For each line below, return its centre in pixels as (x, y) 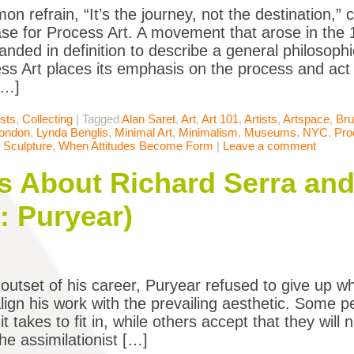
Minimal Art (143, 133)
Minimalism (208, 133)
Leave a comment (269, 146)
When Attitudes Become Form (136, 146)
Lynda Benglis (72, 133)
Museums (270, 133)
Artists (261, 119)
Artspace (306, 119)
